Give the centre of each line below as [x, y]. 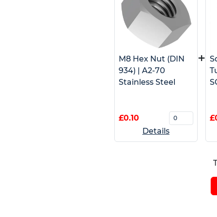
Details [156, 131]
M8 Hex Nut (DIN [151, 59]
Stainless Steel [147, 82]
